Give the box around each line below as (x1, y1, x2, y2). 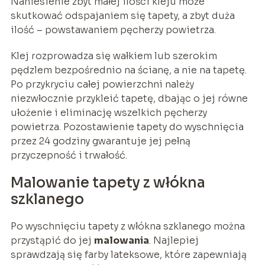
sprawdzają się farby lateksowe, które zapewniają (10, 248, 247, 261)
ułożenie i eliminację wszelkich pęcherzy (10, 106, 207, 119)
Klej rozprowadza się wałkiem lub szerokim (10, 49, 217, 62)
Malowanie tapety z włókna (10, 173, 205, 192)
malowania (93, 234, 149, 247)
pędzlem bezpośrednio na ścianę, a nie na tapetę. (10, 63, 247, 76)
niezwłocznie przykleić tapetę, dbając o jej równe (10, 92, 248, 105)
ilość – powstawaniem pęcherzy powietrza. (10, 23, 216, 36)
